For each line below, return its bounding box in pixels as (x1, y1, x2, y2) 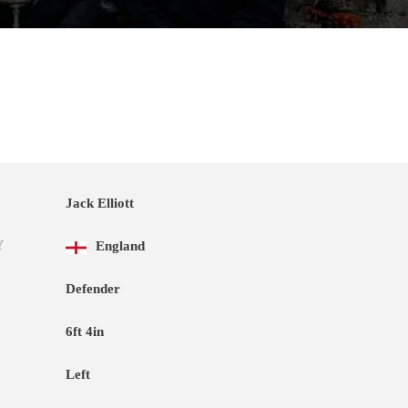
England (96, 239, 145, 253)
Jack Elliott (66, 196, 134, 210)
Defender (66, 281, 120, 296)
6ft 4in (66, 324, 104, 339)
